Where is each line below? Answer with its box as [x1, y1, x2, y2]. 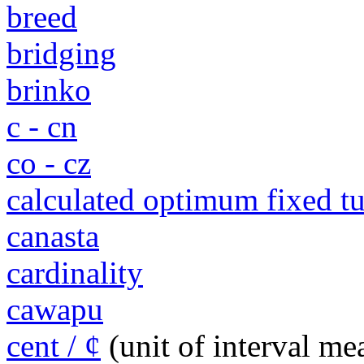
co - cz [6, 145, 91, 181]
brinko [6, 72, 91, 108]
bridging [6, 36, 116, 71]
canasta [6, 219, 99, 254]
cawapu [6, 292, 103, 327]
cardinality [6, 255, 143, 291]
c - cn [6, 109, 77, 145]
